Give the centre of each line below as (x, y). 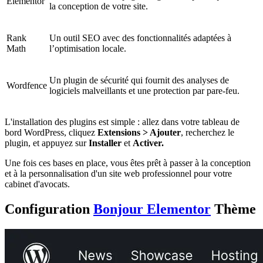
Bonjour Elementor (152, 209)
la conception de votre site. (99, 6)
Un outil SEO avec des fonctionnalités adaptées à (140, 38)
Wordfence (27, 86)
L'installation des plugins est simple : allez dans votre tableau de (122, 122)
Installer (105, 143)
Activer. (148, 143)
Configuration (49, 209)
